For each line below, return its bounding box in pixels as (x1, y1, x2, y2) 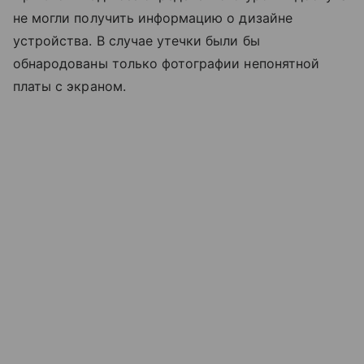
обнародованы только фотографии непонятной (13, 54, 319, 71)
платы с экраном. (13, 77, 126, 94)
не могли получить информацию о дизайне (13, 9, 292, 26)
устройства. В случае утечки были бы (13, 32, 260, 49)
